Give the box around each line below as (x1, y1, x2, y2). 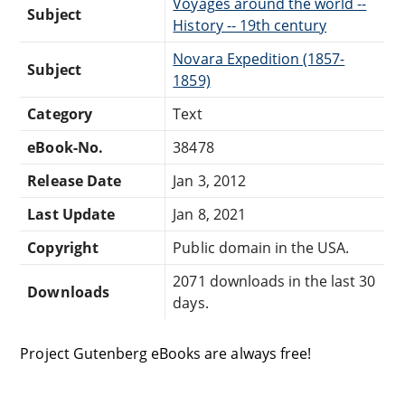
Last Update (27, 203, 115, 224)
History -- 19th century (173, 14, 327, 35)
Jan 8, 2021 (173, 203, 246, 224)
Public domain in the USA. (173, 237, 350, 258)
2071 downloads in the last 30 (173, 270, 376, 291)
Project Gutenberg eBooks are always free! (20, 343, 311, 363)
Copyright (27, 237, 99, 258)
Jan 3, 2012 (173, 170, 246, 191)
